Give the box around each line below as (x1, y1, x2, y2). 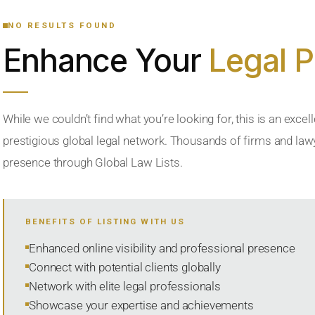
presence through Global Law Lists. (3, 155, 183, 169)
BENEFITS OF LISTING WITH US (25, 217, 185, 226)
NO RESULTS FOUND (8, 20, 117, 30)
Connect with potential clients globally (29, 260, 221, 274)
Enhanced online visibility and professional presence (29, 241, 295, 255)
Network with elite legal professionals (29, 279, 221, 293)
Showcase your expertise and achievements (29, 298, 254, 312)
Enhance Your (3, 41, 209, 79)
